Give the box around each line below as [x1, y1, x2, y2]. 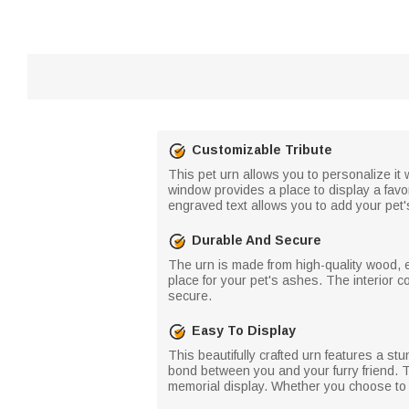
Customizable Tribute [192, 142, 332, 157]
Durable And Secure [192, 233, 321, 247]
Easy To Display [192, 323, 296, 338]
